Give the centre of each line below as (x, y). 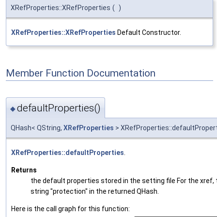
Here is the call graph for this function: (70, 209)
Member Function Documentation (81, 73)
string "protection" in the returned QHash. (95, 192)
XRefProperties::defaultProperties (68, 153)
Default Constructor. (148, 32)
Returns (24, 170)
